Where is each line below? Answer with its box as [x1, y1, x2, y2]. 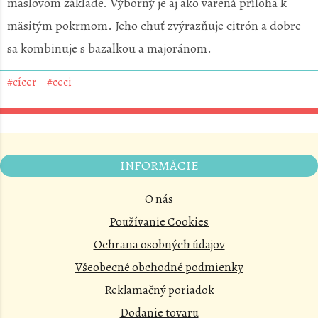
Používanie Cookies [109, 214, 209, 230]
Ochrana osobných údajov [93, 236, 225, 253]
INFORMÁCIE [119, 157, 199, 174]
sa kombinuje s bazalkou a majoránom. [7, 40, 212, 57]
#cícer [7, 75, 36, 90]
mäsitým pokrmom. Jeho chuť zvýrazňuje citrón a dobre [7, 17, 301, 34]
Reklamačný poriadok [104, 282, 214, 298]
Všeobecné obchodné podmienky [75, 259, 243, 275]
